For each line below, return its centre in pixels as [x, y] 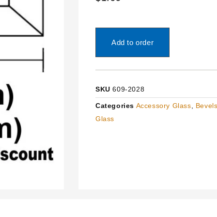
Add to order [133, 42]
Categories [115, 105]
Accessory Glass [163, 105]
